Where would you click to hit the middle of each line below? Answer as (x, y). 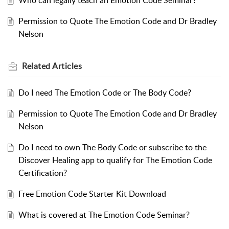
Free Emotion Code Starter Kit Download (92, 194)
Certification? (42, 173)
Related (37, 66)
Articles (67, 66)
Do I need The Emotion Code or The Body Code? (105, 93)
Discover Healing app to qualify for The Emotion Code (115, 160)
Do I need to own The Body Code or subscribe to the (112, 147)
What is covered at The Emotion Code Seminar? (104, 215)
